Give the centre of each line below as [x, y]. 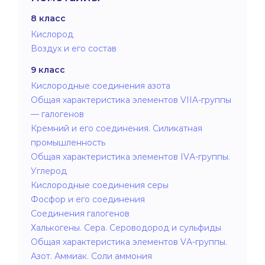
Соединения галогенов [80, 213]
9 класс [48, 70]
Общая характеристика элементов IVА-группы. [130, 156]
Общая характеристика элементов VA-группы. [129, 242]
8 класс [48, 18]
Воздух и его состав [74, 48]
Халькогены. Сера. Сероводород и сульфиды [126, 227]
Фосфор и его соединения [88, 199]
